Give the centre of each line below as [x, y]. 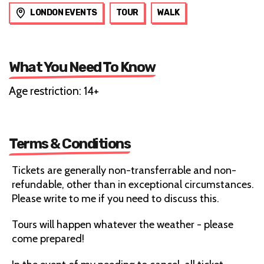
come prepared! [48, 238]
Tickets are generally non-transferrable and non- [124, 170]
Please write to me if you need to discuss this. [115, 198]
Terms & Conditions [70, 143]
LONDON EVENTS [64, 12]
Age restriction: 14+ [54, 91]
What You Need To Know [82, 67]
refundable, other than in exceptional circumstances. [133, 184]
